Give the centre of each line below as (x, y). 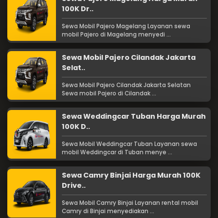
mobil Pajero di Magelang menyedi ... (116, 35)
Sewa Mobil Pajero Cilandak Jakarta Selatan (126, 85)
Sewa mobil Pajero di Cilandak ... (109, 94)
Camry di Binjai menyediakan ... (108, 211)
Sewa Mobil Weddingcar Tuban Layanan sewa (129, 144)
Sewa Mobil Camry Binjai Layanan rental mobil (130, 203)
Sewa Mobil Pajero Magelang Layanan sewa (126, 27)
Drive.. (74, 186)
